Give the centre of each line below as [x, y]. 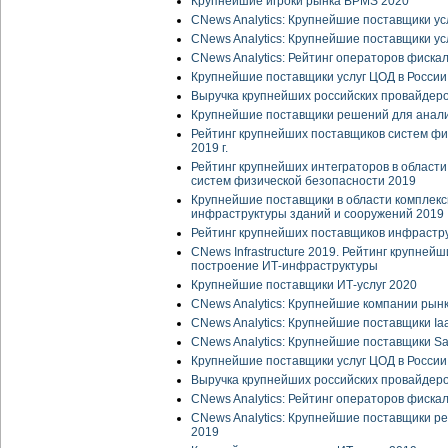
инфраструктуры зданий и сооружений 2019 [317, 214]
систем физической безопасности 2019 [303, 181]
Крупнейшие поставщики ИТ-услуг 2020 [304, 285]
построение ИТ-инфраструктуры [284, 266]
